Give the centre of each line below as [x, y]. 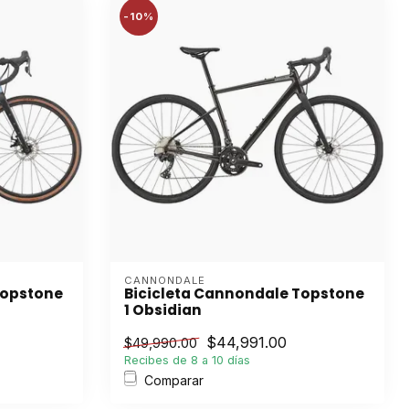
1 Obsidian [163, 309]
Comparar [174, 380]
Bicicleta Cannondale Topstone [244, 293]
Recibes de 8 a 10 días [187, 360]
